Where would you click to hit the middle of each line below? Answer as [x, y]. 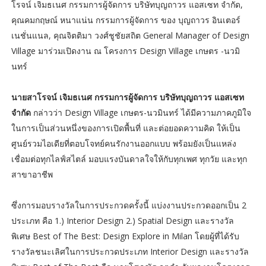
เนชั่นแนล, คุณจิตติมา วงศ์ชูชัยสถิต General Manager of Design [130, 36]
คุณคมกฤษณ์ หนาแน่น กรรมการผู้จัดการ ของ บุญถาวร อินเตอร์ [126, 20]
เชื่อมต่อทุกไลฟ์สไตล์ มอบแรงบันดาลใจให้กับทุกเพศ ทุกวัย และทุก [129, 159]
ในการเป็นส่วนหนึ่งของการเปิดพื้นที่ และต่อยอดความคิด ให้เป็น [126, 128]
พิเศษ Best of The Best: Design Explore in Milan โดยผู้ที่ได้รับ [125, 236]
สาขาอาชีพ [32, 175]
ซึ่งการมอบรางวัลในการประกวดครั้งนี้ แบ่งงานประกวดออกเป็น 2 [129, 205]
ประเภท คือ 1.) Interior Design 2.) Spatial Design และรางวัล [122, 221]
